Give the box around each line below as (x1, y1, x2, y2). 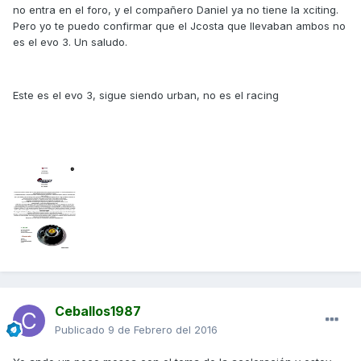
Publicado (55, 323, 108, 337)
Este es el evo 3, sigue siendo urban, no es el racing (13, 89, 279, 102)
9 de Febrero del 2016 (108, 323, 218, 337)
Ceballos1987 (55, 303, 141, 320)
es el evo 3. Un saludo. (13, 35, 127, 49)
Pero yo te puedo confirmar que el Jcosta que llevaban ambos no (13, 19, 346, 33)
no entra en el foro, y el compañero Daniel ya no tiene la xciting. (13, 3, 338, 17)
